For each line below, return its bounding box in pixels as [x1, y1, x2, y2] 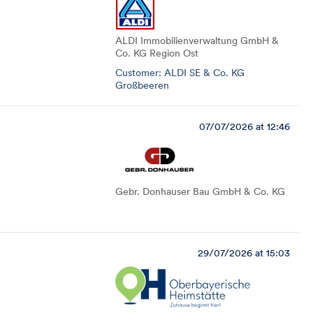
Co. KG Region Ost [115, 47, 198, 59]
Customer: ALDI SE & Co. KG [115, 66, 245, 79]
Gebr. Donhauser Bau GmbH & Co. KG [115, 185, 285, 198]
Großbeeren [115, 79, 169, 92]
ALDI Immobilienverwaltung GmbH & [115, 34, 279, 47]
